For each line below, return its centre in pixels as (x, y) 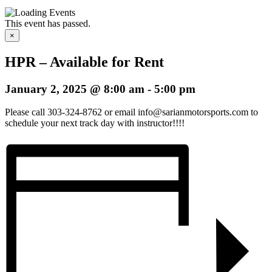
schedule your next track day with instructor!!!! (95, 123)
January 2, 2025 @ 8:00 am (75, 89)
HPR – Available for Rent (84, 62)
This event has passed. (48, 23)
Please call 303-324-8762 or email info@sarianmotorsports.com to (131, 112)
